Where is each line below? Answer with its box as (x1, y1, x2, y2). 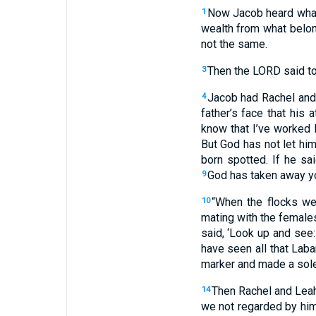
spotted (222, 153, 266, 166)
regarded (234, 300, 282, 313)
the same (216, 37, 265, 51)
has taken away (226, 169, 305, 182)
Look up (229, 226, 270, 240)
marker (200, 257, 235, 271)
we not (200, 300, 235, 313)
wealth (200, 22, 233, 35)
